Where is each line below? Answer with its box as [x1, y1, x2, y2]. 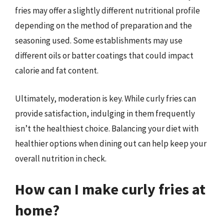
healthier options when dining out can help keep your [15, 137, 206, 149]
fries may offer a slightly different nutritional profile [15, 5, 200, 16]
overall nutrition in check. [15, 152, 106, 164]
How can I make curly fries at [15, 179, 205, 198]
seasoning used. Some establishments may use [15, 35, 182, 46]
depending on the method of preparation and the [15, 20, 192, 31]
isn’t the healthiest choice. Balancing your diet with [15, 122, 198, 134]
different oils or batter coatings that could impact [15, 50, 193, 61]
